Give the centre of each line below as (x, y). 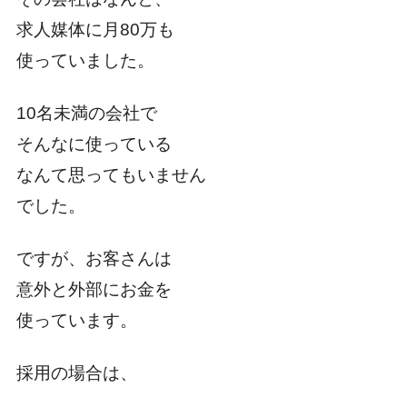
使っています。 (76, 321)
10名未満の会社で (86, 114)
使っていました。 (85, 61)
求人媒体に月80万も (95, 30)
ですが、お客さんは (94, 259)
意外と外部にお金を (94, 290)
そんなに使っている (94, 144)
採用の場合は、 (76, 373)
